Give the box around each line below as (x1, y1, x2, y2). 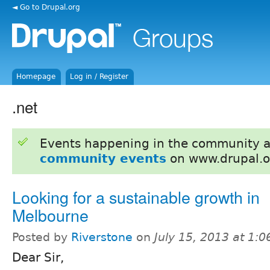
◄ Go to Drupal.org (12, 2, 80, 11)
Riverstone (71, 230, 133, 243)
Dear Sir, (12, 250, 64, 265)
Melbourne (12, 202, 89, 227)
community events (39, 151, 166, 166)
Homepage (16, 72, 56, 81)
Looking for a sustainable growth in (12, 184, 260, 209)
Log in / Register (70, 72, 129, 81)
